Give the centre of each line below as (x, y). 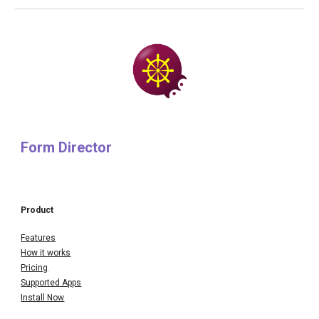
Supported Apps (51, 282)
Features (38, 237)
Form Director (67, 147)
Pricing (35, 267)
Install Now (43, 297)
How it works (46, 252)
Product (37, 210)
